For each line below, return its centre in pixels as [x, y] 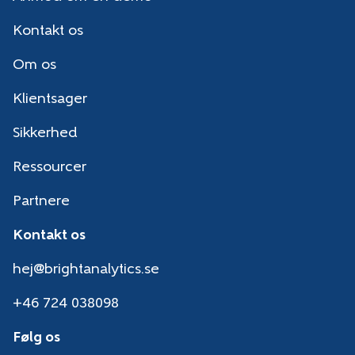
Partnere [41, 202]
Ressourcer [50, 168]
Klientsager [50, 100]
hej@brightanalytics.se [86, 270]
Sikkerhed [45, 134]
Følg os [36, 338]
